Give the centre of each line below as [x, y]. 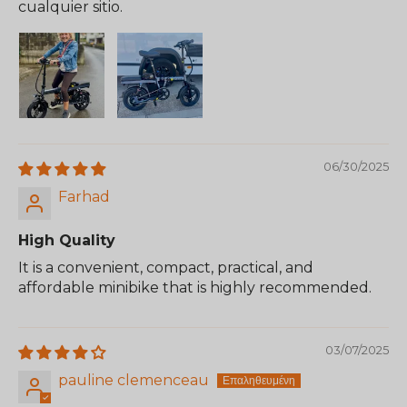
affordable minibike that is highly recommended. [195, 287]
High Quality [67, 240]
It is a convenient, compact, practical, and [166, 267]
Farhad [84, 196]
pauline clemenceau [134, 380]
